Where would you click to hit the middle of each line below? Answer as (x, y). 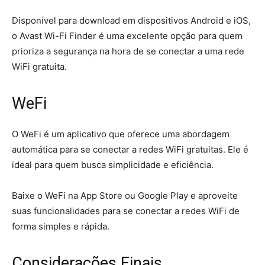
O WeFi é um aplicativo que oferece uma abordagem (121, 134)
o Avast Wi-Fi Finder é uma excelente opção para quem (127, 36)
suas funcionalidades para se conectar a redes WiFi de (126, 211)
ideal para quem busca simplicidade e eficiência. (113, 165)
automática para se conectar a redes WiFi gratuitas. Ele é (130, 149)
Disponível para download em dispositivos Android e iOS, (131, 20)
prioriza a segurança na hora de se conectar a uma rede (128, 51)
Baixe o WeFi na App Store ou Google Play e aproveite (125, 195)
